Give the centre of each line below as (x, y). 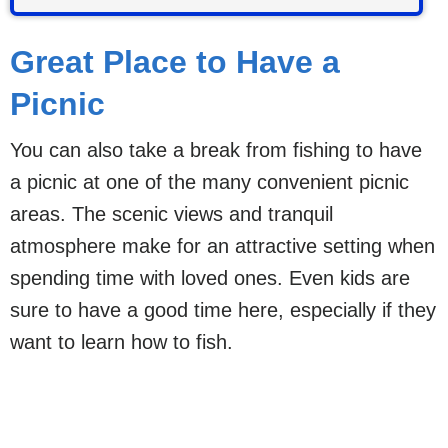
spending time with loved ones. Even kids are (210, 278)
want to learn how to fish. (121, 342)
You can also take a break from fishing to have (216, 150)
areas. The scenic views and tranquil (171, 214)
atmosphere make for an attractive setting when (222, 246)
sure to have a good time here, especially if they (223, 310)
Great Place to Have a (175, 62)
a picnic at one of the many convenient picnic (209, 182)
